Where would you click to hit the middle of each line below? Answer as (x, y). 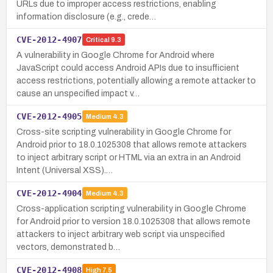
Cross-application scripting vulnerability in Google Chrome (131, 208)
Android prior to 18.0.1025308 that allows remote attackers (132, 144)
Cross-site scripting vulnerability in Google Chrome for (124, 132)
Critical (97, 40)
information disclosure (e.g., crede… (86, 16)
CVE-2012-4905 (49, 116)
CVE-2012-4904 (49, 193)
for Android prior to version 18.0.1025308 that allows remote (133, 221)
